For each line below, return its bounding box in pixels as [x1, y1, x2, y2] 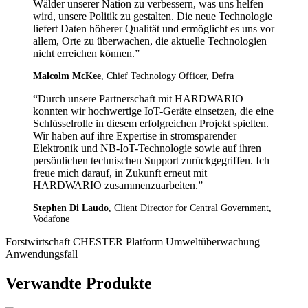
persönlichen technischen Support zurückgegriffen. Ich [33, 154, 269, 166]
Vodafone [33, 213, 69, 224]
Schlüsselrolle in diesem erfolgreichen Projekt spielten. [33, 117, 269, 129]
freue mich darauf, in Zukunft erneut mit [33, 166, 207, 179]
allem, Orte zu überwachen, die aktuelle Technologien [33, 34, 267, 47]
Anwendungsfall [5, 247, 78, 260]
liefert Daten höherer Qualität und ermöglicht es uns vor [33, 22, 274, 34]
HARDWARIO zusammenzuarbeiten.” [33, 179, 203, 191]
